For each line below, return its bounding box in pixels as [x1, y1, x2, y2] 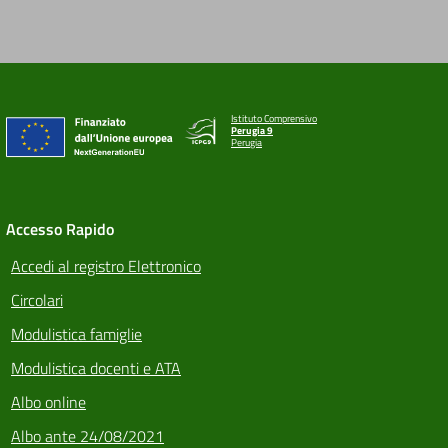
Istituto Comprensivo [231, 110, 317, 126]
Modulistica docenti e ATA [11, 355, 181, 380]
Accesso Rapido [6, 216, 114, 241]
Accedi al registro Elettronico [11, 253, 201, 278]
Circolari [11, 287, 63, 312]
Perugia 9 [231, 122, 273, 138]
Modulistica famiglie [11, 321, 142, 346]
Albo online [11, 389, 86, 414]
